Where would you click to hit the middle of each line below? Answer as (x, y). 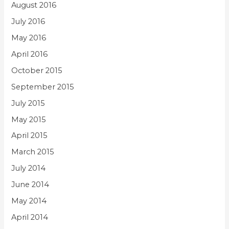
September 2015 (43, 87)
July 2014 (29, 168)
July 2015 (28, 103)
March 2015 (33, 152)
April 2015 (30, 136)
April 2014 (30, 217)
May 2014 (29, 201)
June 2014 (30, 185)
